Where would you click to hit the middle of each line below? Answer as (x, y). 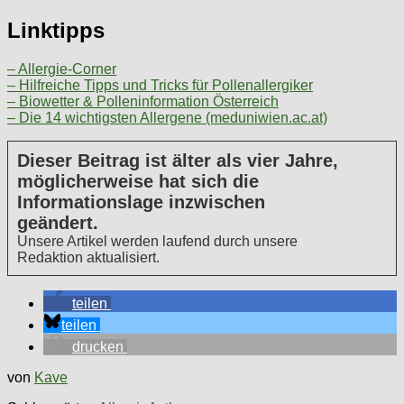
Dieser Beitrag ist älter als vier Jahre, (178, 160)
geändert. (58, 222)
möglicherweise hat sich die (138, 181)
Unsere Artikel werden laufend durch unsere (157, 241)
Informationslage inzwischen (141, 202)
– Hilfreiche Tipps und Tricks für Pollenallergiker (160, 85)
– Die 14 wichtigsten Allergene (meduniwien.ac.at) (167, 117)
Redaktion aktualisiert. (88, 257)
